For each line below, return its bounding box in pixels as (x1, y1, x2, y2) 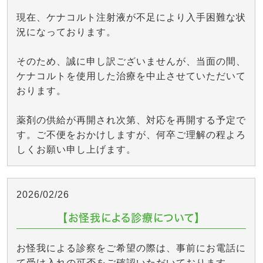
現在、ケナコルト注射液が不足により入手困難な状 (16, 12, 246, 22)
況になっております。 (16, 27, 116, 37)
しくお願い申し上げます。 (16, 144, 136, 154)
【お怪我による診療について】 (62, 213, 200, 223)
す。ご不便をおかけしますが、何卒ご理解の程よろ (16, 130, 246, 140)
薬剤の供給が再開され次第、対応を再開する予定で (16, 115, 246, 125)
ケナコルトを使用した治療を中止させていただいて (16, 71, 246, 81)
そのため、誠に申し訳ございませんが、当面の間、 (16, 56, 246, 66)
